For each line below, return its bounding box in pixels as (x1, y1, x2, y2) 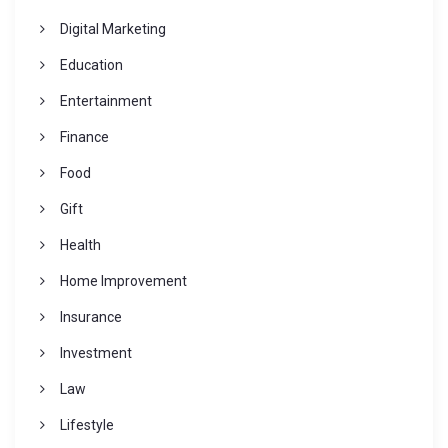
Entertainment (59, 93, 152, 110)
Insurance (59, 309, 122, 326)
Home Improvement (59, 273, 187, 290)
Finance (59, 129, 109, 146)
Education (59, 57, 123, 74)
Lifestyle (59, 417, 114, 434)
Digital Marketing (59, 21, 166, 38)
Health (59, 237, 101, 254)
